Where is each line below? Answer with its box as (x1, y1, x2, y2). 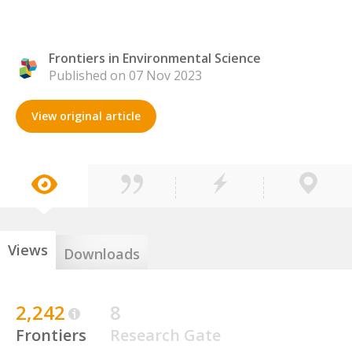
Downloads (64, 244, 140, 263)
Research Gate (110, 324, 221, 346)
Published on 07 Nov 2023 (49, 67, 202, 84)
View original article (31, 108, 141, 123)
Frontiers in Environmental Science (49, 49, 261, 67)
